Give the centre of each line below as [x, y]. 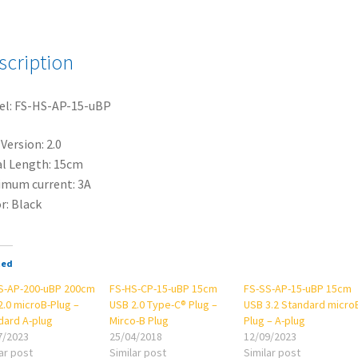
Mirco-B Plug [139, 320]
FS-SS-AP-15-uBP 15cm [298, 288]
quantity [72, 154]
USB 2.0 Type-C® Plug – [164, 304]
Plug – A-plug [275, 320]
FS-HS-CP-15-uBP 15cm [164, 288]
